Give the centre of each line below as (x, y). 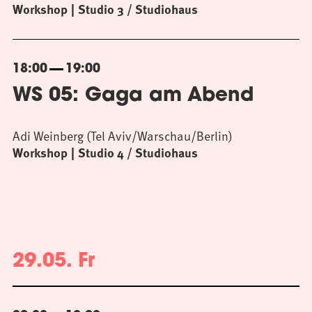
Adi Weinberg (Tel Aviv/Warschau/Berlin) (123, 135)
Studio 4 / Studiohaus (138, 153)
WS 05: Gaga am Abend (133, 96)
